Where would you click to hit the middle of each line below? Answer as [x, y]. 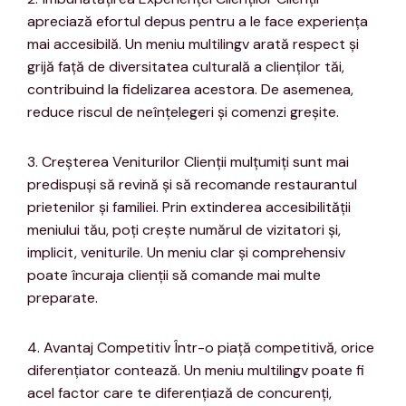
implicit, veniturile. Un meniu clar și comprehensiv [186, 253]
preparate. [63, 298]
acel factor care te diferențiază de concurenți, [179, 393]
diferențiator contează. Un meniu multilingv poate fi [196, 371]
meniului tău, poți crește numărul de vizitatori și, [184, 230]
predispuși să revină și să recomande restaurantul [192, 185]
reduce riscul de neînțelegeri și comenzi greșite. [183, 112]
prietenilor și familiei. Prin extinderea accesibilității [189, 208]
